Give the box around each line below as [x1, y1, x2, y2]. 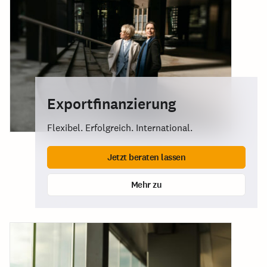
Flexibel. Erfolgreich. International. [47, 122, 193, 134]
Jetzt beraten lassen [107, 151, 185, 163]
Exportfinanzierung [47, 94, 176, 114]
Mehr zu [131, 178, 162, 191]
